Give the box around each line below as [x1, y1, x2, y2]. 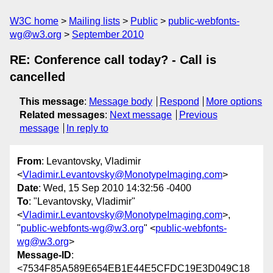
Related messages [19, 110, 105, 120]
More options [206, 96, 263, 107]
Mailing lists [69, 16, 120, 26]
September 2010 [72, 29, 144, 40]
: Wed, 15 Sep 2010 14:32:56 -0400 [38, 183, 191, 194]
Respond [159, 96, 199, 107]
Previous [179, 110, 218, 120]
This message [19, 96, 84, 107]
